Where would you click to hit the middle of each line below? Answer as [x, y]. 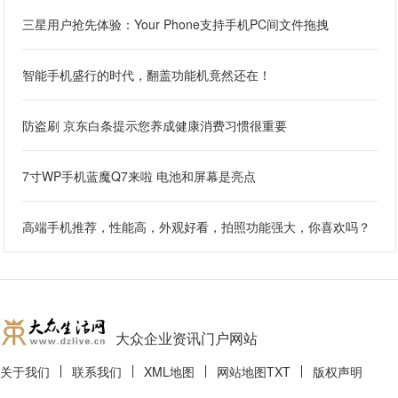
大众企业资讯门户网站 [187, 338]
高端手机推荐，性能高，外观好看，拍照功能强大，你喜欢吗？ [197, 227]
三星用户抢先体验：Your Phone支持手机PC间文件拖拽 [176, 24]
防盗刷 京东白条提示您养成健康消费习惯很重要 [155, 126]
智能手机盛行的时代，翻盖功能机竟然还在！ [147, 75]
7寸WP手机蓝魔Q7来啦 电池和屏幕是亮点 [139, 176]
